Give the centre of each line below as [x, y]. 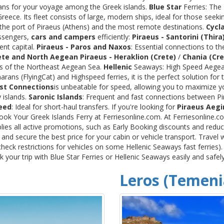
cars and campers [63, 36]
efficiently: [114, 36]
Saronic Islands [55, 96]
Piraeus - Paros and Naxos [84, 46]
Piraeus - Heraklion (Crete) [128, 56]
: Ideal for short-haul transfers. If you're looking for [94, 106]
